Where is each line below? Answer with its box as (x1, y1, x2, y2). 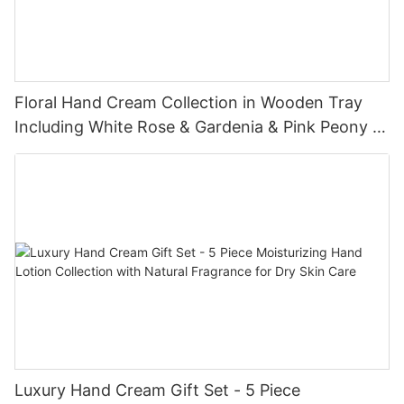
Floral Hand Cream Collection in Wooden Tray (14, 93, 363, 113)
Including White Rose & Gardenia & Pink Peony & (14, 117, 383, 137)
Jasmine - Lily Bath (14, 142, 160, 161)
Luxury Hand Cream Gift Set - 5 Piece (14, 381, 300, 400)
